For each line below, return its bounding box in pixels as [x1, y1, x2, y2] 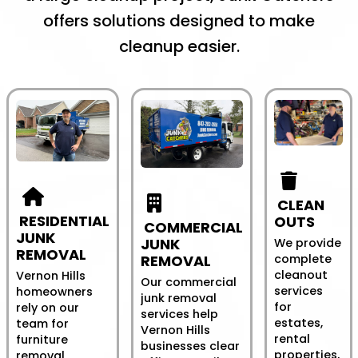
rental [274, 330, 310, 347]
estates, [274, 314, 323, 331]
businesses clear [141, 337, 240, 354]
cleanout [274, 266, 328, 283]
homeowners [16, 284, 93, 300]
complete [274, 250, 332, 267]
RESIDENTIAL [16, 211, 109, 232]
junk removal [141, 289, 217, 306]
